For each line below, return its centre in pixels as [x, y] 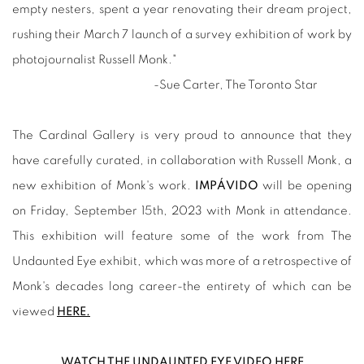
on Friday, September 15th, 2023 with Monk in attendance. [182, 211]
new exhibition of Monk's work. [104, 186]
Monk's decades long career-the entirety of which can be [182, 286]
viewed [35, 312]
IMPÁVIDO [226, 186]
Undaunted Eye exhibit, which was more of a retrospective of [182, 261]
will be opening [305, 186]
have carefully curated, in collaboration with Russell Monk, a [182, 160]
